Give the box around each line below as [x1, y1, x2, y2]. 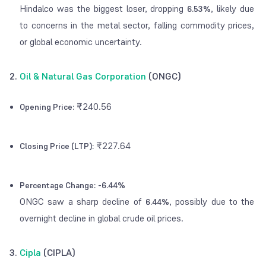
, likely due [211, 2, 255, 15]
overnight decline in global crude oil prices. [20, 212, 183, 225]
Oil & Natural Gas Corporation [20, 70, 146, 83]
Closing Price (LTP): [20, 141, 94, 152]
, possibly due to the [169, 195, 255, 208]
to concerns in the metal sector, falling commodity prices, [20, 19, 255, 32]
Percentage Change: [20, 180, 96, 191]
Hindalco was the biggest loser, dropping [20, 2, 188, 15]
